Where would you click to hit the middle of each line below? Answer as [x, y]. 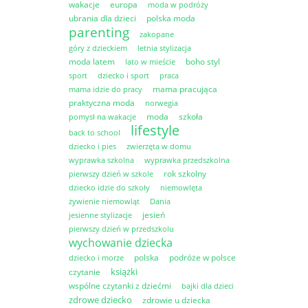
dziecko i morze [96, 257]
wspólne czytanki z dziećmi [120, 285]
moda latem [92, 61]
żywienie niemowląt [104, 201]
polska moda [171, 18]
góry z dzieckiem [98, 47]
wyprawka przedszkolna [187, 159]
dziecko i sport [123, 75]
